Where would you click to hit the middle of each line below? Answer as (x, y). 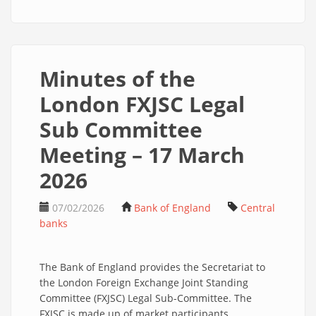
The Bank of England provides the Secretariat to (152, 267)
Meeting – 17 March (142, 155)
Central (258, 208)
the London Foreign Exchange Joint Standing (144, 282)
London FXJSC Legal (142, 104)
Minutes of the (117, 79)
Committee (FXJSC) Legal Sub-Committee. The (146, 298)
